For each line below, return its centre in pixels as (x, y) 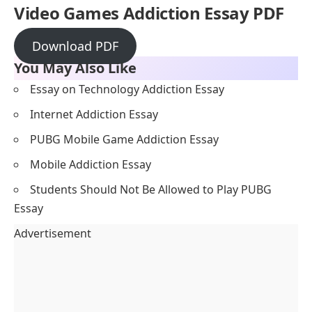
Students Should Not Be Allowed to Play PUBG (151, 189)
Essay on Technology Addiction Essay (127, 89)
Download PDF (75, 46)
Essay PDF (242, 13)
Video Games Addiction (107, 13)
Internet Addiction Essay (94, 114)
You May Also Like (75, 68)
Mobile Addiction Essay (91, 164)
